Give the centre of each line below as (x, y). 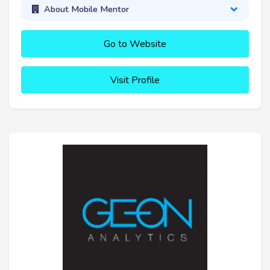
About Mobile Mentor (86, 9)
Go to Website (135, 44)
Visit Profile (135, 80)
